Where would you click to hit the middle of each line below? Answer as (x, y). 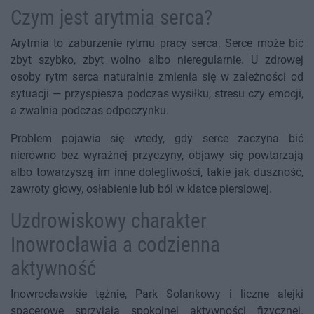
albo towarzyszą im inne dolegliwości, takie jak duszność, (157, 172)
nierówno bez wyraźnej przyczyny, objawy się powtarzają (157, 156)
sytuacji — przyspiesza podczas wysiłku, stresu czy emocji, (157, 94)
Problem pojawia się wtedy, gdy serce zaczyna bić (157, 139)
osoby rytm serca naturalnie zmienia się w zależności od (157, 77)
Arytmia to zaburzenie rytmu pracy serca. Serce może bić (157, 43)
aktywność (53, 269)
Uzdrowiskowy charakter (109, 221)
